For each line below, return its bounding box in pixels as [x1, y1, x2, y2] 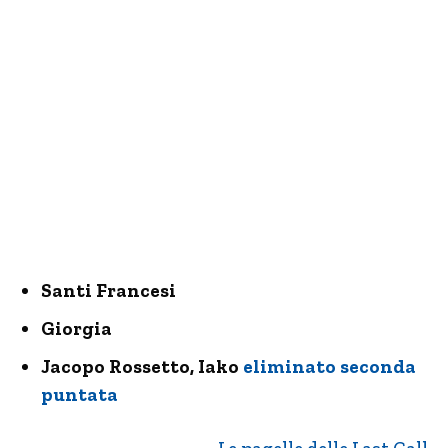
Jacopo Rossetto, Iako [41, 355, 243, 378]
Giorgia [41, 317, 112, 340]
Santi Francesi [41, 279, 176, 302]
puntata [41, 383, 118, 406]
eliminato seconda [243, 355, 416, 378]
